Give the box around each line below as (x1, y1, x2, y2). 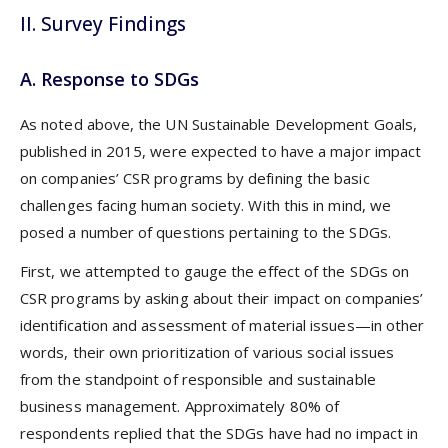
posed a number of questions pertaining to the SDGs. (20, 222, 391, 243)
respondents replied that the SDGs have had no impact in (20, 422, 419, 443)
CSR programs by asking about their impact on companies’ (20, 287, 424, 308)
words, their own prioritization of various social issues (20, 341, 395, 362)
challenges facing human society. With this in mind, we (20, 195, 392, 216)
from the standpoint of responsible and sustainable (20, 368, 376, 389)
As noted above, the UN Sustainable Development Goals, (20, 114, 417, 135)
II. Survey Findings (20, 10, 186, 37)
